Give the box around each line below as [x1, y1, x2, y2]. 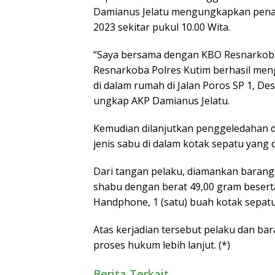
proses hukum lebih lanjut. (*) [93, 238, 230, 252]
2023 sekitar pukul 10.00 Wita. [93, 20, 230, 34]
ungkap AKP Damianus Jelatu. [93, 93, 230, 107]
